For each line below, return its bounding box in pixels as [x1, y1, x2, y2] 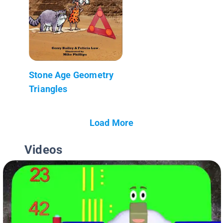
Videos [24, 142, 63, 157]
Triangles [29, 83, 68, 94]
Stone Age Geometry [29, 69, 114, 80]
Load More [89, 117, 134, 128]
